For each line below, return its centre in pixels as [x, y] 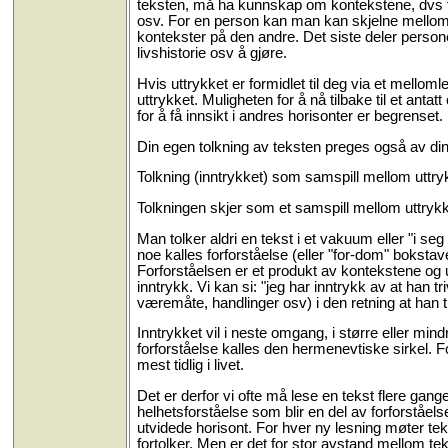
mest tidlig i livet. [190, 365]
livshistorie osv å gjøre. [211, 53]
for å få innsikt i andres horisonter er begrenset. [289, 116]
